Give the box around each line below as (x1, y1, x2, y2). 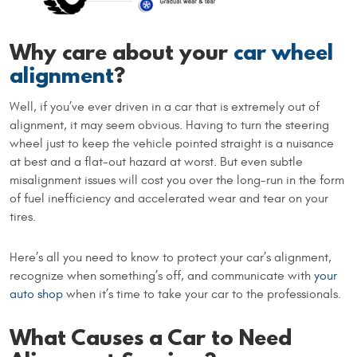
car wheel (233, 36, 333, 67)
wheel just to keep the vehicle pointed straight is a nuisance (10, 135, 334, 151)
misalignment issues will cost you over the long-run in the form (10, 172, 344, 187)
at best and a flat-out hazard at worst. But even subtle (10, 154, 303, 169)
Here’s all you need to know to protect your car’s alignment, (10, 249, 331, 265)
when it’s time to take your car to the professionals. (63, 286, 341, 301)
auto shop (10, 286, 63, 301)
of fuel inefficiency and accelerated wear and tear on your (10, 190, 328, 206)
